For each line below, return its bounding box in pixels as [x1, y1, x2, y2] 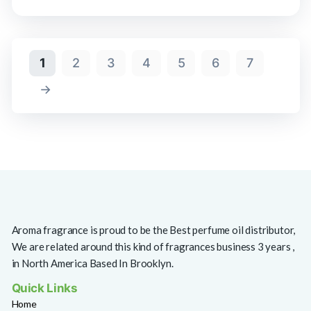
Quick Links [11, 281, 78, 295]
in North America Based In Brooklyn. [11, 257, 174, 269]
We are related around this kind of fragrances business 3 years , [11, 240, 295, 253]
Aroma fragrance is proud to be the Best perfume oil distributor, [11, 224, 296, 236]
